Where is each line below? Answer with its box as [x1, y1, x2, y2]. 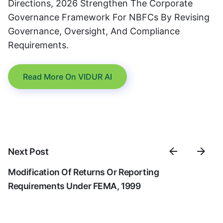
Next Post [8, 146, 49, 157]
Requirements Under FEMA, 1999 [8, 181, 141, 192]
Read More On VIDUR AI [23, 72, 112, 82]
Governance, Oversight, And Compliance [8, 25, 180, 36]
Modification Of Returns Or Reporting [8, 167, 159, 178]
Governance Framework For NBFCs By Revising [8, 11, 210, 22]
